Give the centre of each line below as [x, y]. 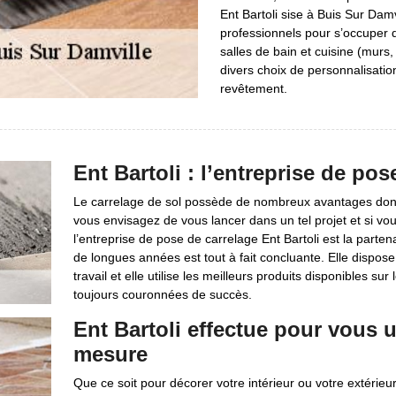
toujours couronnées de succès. [162, 294]
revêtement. [254, 88]
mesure [110, 354]
